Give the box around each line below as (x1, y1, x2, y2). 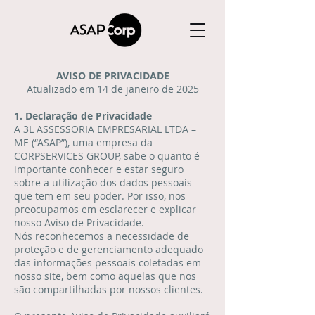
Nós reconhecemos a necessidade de (14, 229, 189, 243)
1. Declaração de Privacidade (14, 109, 152, 122)
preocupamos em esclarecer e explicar (14, 202, 196, 216)
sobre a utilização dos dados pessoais (14, 176, 192, 189)
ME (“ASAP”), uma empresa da (14, 136, 153, 149)
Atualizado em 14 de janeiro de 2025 (26, 82, 199, 96)
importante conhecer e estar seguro (14, 162, 184, 176)
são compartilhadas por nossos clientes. (14, 283, 203, 296)
